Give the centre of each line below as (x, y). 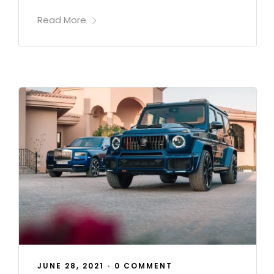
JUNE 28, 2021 (71, 266)
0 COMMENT (143, 266)
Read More (62, 20)
